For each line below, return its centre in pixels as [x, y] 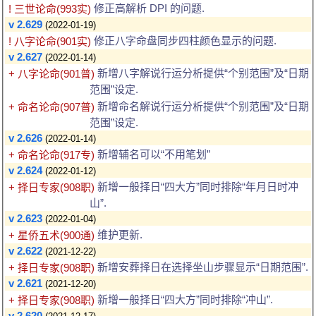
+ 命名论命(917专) [51, 154]
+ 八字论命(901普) [51, 73]
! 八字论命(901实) [50, 41]
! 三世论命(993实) [50, 8]
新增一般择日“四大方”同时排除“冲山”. [184, 299]
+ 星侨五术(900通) [51, 235]
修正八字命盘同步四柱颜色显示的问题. [184, 40]
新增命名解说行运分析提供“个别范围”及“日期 [202, 106]
